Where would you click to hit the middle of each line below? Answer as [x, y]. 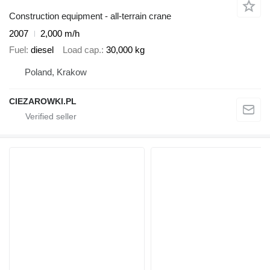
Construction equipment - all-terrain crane [90, 16]
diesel [42, 49]
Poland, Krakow [56, 72]
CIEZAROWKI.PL [43, 102]
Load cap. [82, 49]
